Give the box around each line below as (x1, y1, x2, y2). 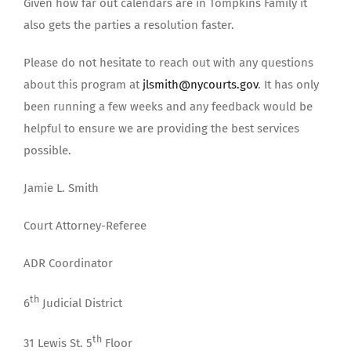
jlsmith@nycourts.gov (143, 78, 258, 92)
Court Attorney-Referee (24, 219, 147, 233)
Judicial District (39, 296, 122, 310)
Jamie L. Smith (24, 181, 99, 195)
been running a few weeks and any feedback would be (24, 100, 313, 114)
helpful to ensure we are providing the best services (24, 121, 299, 136)
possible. (24, 143, 71, 157)
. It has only (258, 78, 319, 92)
